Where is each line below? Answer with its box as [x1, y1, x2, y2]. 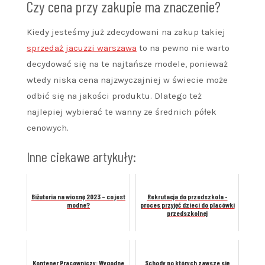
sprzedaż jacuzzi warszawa [27, 43, 137, 54]
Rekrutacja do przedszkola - [147, 192, 228, 201]
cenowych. [27, 122, 69, 134]
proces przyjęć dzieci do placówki [140, 201, 235, 209]
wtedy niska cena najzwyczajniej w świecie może [27, 75, 228, 86]
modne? [67, 201, 90, 209]
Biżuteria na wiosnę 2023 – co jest [31, 192, 125, 201]
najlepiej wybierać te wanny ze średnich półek [27, 106, 216, 118]
